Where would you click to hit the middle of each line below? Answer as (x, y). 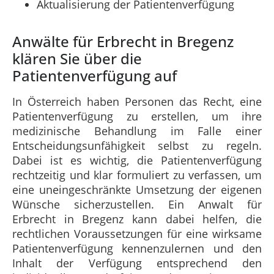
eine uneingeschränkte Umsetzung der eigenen (137, 189)
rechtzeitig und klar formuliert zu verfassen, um (137, 175)
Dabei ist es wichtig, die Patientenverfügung (137, 160)
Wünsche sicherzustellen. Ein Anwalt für (137, 204)
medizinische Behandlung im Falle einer (137, 131)
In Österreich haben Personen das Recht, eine (137, 101)
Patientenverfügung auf (94, 75)
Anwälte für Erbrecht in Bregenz (123, 41)
